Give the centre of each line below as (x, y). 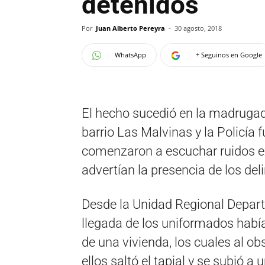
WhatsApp (130, 55)
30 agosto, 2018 (198, 28)
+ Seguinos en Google (229, 55)
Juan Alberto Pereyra (130, 28)
